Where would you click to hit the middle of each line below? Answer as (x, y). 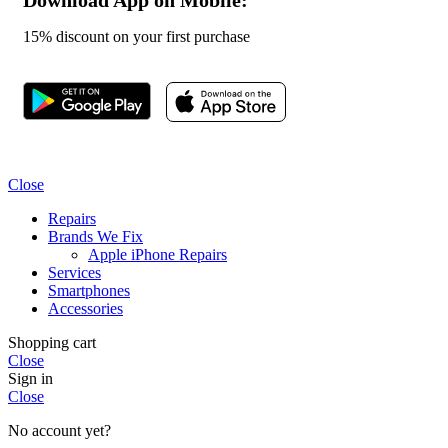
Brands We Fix (95, 236)
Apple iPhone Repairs (157, 254)
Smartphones (89, 290)
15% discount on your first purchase (136, 36)
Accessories (85, 308)
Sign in (30, 378)
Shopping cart (52, 342)
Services (74, 272)
